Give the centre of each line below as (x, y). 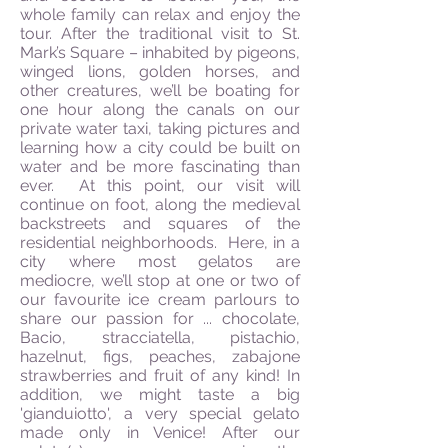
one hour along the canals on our (160, 109)
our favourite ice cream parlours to (160, 299)
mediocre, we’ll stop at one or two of (160, 280)
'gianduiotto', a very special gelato (160, 413)
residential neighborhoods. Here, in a (160, 242)
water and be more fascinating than (160, 166)
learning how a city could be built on (160, 147)
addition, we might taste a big (160, 394)
